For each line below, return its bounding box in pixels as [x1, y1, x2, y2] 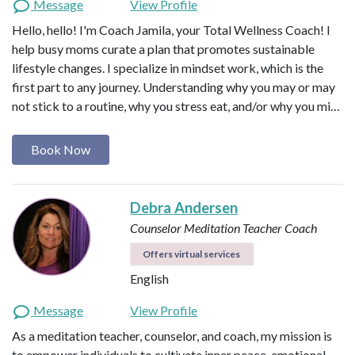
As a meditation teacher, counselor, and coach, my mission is [12, 328, 332, 344]
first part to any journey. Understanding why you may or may [12, 79, 335, 95]
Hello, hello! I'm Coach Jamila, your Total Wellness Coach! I [12, 22, 330, 38]
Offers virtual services [143, 248, 241, 261]
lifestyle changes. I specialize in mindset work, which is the [12, 60, 323, 76]
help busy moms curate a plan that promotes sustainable [12, 41, 315, 57]
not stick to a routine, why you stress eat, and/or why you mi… [12, 98, 340, 114]
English [130, 271, 170, 287]
